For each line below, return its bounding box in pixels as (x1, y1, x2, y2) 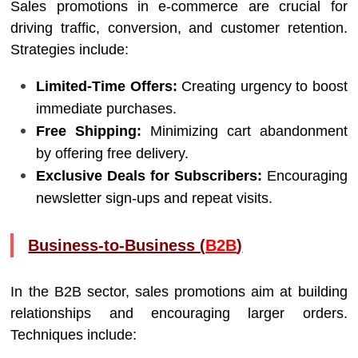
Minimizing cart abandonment (141, 123, 348, 139)
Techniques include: (10, 327, 137, 343)
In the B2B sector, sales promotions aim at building (10, 284, 348, 300)
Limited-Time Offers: (36, 78, 177, 94)
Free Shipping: (36, 123, 142, 139)
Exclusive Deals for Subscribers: (36, 168, 262, 184)
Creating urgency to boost (177, 78, 348, 94)
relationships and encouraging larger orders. (10, 305, 348, 321)
